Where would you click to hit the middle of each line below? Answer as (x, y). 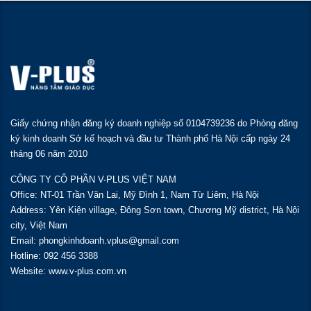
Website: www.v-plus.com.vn (68, 271)
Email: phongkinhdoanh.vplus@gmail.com (95, 240)
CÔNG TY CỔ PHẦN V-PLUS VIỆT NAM (93, 179)
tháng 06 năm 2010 (49, 153)
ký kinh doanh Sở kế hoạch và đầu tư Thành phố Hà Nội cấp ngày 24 (150, 138)
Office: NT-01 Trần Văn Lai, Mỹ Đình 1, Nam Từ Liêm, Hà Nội (135, 194)
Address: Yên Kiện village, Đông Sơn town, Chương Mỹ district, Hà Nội (155, 210)
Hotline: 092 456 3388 (54, 255)
